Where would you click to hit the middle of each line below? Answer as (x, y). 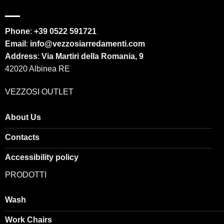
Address (21, 56)
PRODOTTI (26, 174)
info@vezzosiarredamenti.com (87, 44)
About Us (23, 117)
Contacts (22, 137)
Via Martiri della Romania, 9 (92, 56)
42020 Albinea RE (37, 69)
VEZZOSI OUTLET (39, 92)
